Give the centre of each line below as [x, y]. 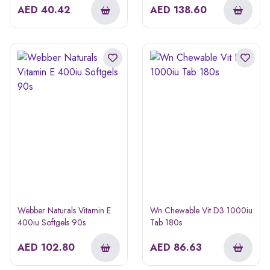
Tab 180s [166, 222]
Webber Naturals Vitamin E [64, 210]
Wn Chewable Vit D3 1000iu [201, 210]
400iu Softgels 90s [52, 222]
